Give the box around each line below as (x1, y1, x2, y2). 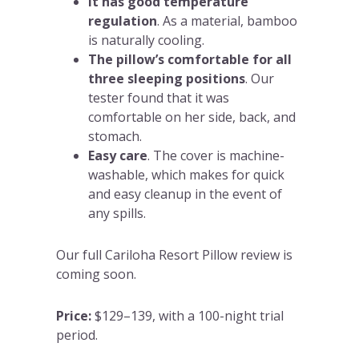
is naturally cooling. (87, 31, 204, 50)
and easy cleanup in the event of (87, 185, 282, 204)
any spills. (87, 204, 146, 223)
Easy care (87, 147, 147, 165)
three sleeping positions (87, 70, 245, 88)
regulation (87, 12, 157, 30)
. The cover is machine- (147, 147, 284, 165)
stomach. (87, 127, 142, 146)
